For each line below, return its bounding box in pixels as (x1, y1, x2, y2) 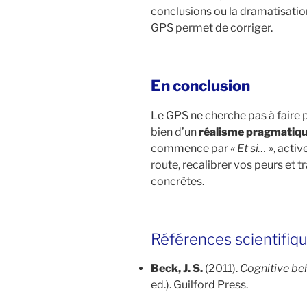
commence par (151, 141, 230, 155)
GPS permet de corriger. (151, 21, 273, 35)
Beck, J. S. (151, 262, 203, 275)
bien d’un (151, 125, 199, 138)
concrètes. (151, 174, 204, 188)
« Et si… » (230, 141, 273, 155)
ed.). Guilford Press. (151, 278, 248, 292)
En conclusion (151, 77, 250, 95)
